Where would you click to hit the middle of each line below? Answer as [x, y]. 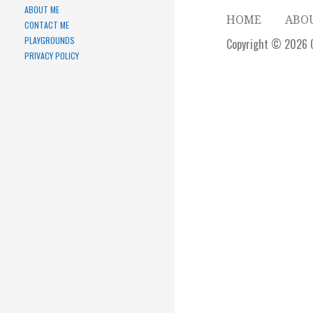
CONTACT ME [47, 25]
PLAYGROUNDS [50, 41]
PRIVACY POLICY [52, 56]
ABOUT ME [42, 10]
